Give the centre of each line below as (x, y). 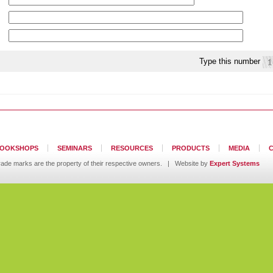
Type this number (231, 61)
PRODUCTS (191, 148)
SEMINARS (75, 148)
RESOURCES (132, 148)
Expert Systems (235, 163)
